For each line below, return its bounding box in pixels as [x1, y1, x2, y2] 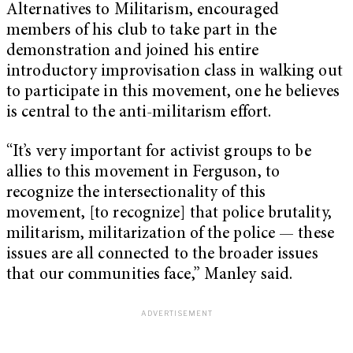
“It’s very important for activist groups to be [6, 143, 311, 161]
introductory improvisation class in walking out [6, 63, 343, 80]
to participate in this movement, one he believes [6, 84, 340, 101]
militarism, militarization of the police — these [6, 225, 334, 243]
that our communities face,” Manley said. [6, 266, 293, 284]
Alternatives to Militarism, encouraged [6, 2, 279, 19]
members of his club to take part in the [6, 22, 277, 39]
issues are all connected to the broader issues [6, 246, 318, 263]
